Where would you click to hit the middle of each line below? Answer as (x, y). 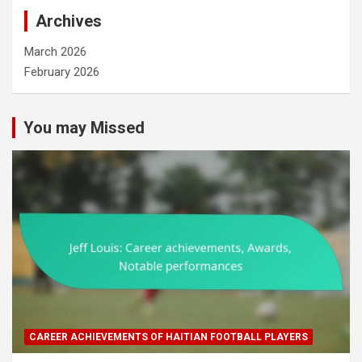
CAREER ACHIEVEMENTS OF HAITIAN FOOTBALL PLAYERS (168, 337)
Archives (69, 21)
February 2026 (62, 72)
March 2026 (55, 51)
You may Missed (84, 127)
